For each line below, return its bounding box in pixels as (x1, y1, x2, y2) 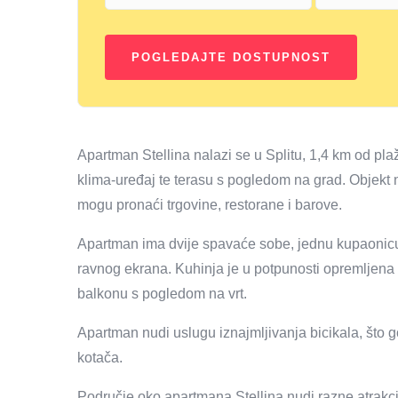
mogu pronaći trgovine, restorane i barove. (77, 197, 342, 213)
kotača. (77, 350, 123, 366)
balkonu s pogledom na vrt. (77, 286, 247, 302)
